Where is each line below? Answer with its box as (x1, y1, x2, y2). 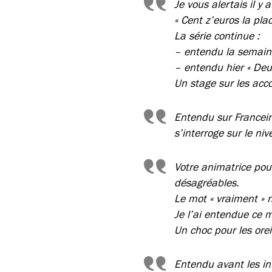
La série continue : (174, 30, 263, 41)
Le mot (174, 192, 209, 204)
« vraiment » (209, 192, 267, 204)
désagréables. (174, 177, 239, 188)
